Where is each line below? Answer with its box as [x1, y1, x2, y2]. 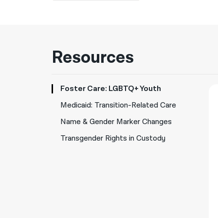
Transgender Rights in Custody [60, 133, 166, 144]
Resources [52, 46, 134, 69]
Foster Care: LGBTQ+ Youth [60, 84, 162, 94]
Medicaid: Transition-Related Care [60, 100, 177, 110]
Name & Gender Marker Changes [60, 117, 172, 127]
